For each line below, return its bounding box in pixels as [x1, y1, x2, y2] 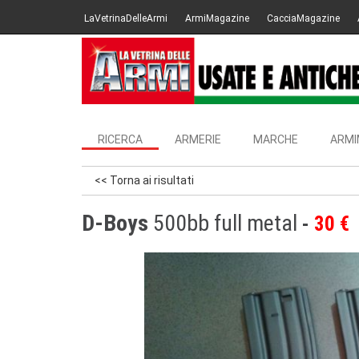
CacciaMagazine [267, 13, 340, 24]
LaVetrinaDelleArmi [84, 13, 167, 24]
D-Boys [82, 210, 148, 236]
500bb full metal [153, 210, 297, 236]
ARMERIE [175, 133, 221, 146]
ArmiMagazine [185, 13, 249, 24]
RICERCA [98, 133, 143, 146]
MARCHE [253, 133, 298, 146]
